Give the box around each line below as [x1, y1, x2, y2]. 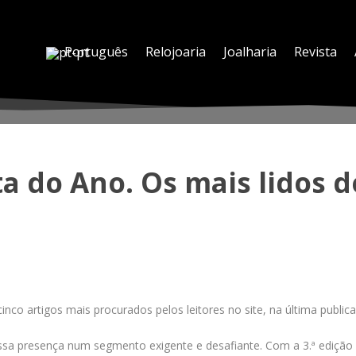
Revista [294, 43, 337, 61]
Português [64, 43, 128, 61]
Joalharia [223, 43, 277, 61]
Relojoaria [145, 43, 206, 61]
